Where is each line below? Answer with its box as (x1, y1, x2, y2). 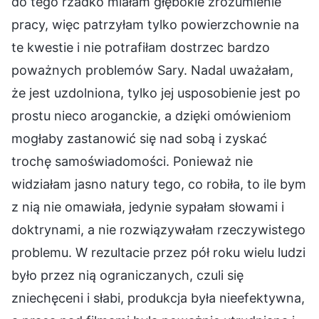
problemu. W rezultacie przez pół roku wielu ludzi (11, 244, 305, 260)
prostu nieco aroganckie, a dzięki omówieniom (11, 108, 291, 123)
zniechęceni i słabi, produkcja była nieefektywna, (11, 290, 305, 305)
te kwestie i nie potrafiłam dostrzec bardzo (11, 39, 270, 55)
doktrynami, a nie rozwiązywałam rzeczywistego (11, 221, 305, 237)
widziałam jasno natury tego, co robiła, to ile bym (11, 176, 306, 192)
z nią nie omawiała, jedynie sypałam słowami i (11, 199, 284, 214)
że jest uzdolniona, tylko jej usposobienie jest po (11, 85, 300, 100)
